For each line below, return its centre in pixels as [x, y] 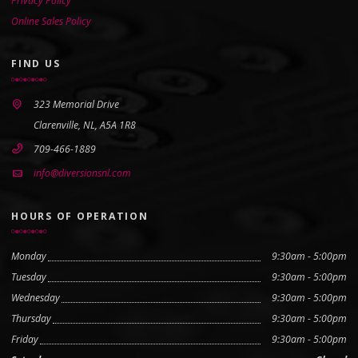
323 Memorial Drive [76, 104]
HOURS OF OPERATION [80, 216]
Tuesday [29, 277]
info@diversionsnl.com [82, 173]
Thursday [31, 319]
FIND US [36, 63]
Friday [25, 340]
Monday [29, 257]
